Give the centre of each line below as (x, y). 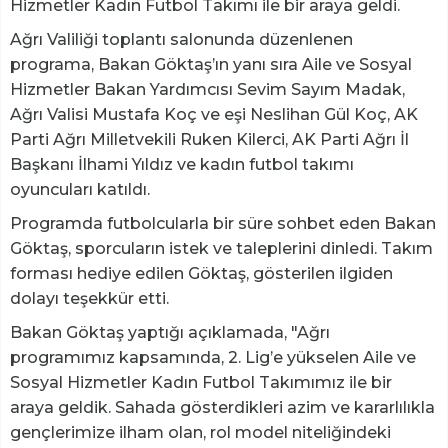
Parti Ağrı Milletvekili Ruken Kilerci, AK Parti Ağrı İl (209, 139)
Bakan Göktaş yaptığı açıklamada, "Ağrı (170, 332)
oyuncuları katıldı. (80, 189)
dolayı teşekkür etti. (89, 298)
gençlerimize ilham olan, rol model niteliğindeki (200, 432)
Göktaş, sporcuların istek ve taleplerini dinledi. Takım (221, 248)
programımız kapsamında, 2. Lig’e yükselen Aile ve (213, 357)
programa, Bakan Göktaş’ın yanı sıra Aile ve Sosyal (211, 64)
